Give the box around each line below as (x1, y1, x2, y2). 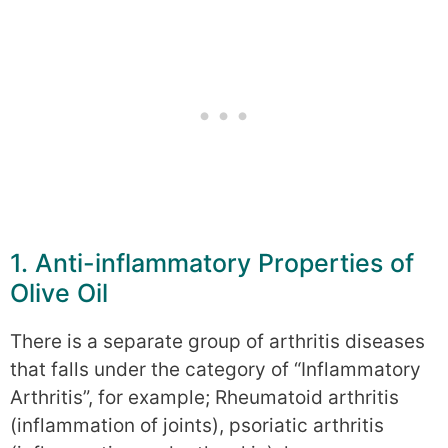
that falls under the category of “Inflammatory (10, 357, 421, 381)
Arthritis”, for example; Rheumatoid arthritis (10, 385, 399, 409)
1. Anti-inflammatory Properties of (10, 247, 414, 278)
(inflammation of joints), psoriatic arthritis (10, 413, 384, 437)
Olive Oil (10, 277, 108, 308)
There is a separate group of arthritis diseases (10, 329, 425, 353)
